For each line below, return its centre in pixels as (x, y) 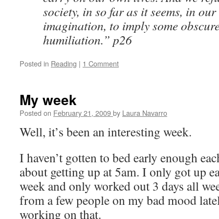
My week (48, 99)
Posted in (34, 63)
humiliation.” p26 (88, 40)
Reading (64, 63)
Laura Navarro (145, 113)
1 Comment (101, 63)
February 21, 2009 (82, 113)
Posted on (35, 113)
